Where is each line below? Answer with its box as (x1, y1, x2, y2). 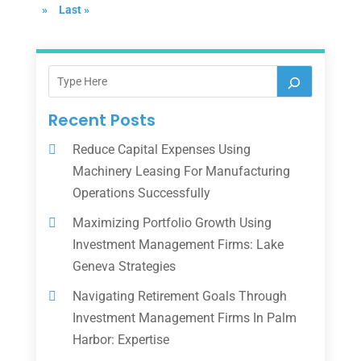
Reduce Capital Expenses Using (72, 141, 251, 157)
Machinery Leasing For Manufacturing (72, 163, 290, 179)
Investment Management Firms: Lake (72, 236, 284, 252)
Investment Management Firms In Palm (72, 309, 297, 326)
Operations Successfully (72, 185, 210, 201)
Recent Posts (48, 108, 156, 131)
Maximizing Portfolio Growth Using (72, 214, 272, 230)
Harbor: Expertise (72, 331, 169, 347)
